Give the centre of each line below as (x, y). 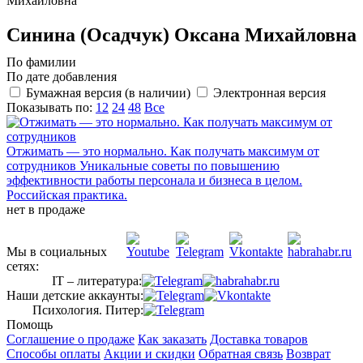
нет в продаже (46, 209)
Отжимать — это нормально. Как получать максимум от (163, 151)
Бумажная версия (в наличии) (108, 92)
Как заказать (172, 339)
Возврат (308, 353)
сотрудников (41, 165)
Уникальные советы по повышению (179, 165)
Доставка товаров (259, 339)
